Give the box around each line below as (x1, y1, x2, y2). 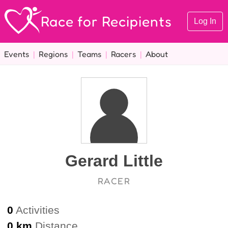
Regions (39, 48, 68, 59)
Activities (13, 204, 60, 216)
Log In (194, 17, 216, 25)
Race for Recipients (41, 12, 172, 30)
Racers (111, 48, 136, 59)
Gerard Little (65, 152, 163, 170)
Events (4, 48, 29, 59)
